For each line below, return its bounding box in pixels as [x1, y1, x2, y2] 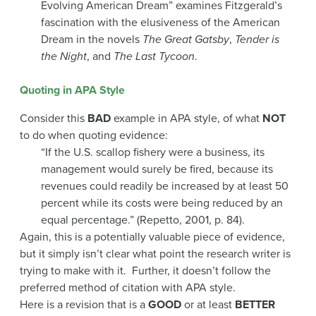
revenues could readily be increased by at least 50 [41, 178, 288, 193]
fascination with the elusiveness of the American [41, 15, 280, 30]
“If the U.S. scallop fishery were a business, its [41, 145, 265, 159]
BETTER [235, 297, 275, 312]
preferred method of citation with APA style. [20, 280, 236, 295]
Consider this [20, 111, 87, 126]
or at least [181, 297, 235, 312]
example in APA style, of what [111, 111, 262, 126]
